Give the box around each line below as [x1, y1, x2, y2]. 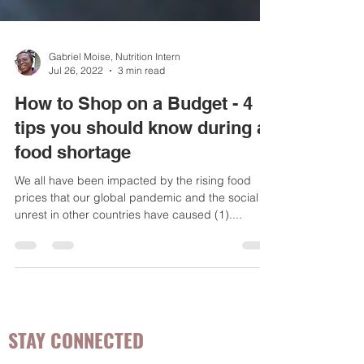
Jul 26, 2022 [49, 97, 103, 109]
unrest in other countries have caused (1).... [15, 240, 242, 254]
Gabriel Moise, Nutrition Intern [49, 83, 180, 95]
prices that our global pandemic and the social [15, 223, 258, 237]
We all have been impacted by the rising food [15, 206, 251, 220]
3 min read [118, 97, 165, 109]
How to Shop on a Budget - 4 [15, 125, 253, 146]
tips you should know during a [15, 149, 266, 171]
